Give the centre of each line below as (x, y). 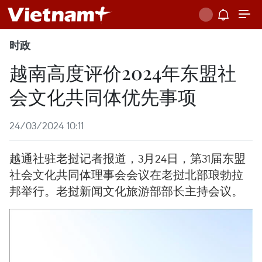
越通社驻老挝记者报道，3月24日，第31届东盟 (127, 158)
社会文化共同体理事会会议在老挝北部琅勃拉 (126, 175)
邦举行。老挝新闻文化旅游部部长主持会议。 (126, 191)
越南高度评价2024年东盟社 (123, 72)
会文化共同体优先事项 (103, 96)
